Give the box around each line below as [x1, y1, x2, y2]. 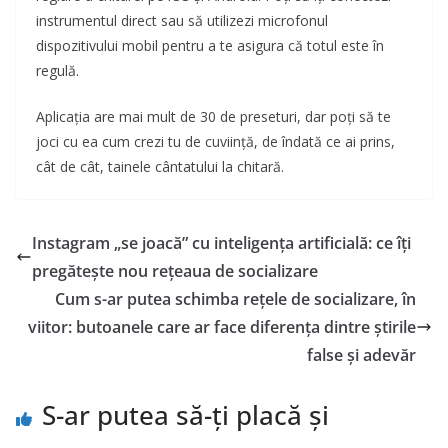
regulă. [36, 61, 79, 81]
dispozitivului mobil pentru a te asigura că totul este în [36, 36, 384, 56]
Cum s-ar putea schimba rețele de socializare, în [55, 288, 416, 311]
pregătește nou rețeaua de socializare [32, 260, 318, 283]
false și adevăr [307, 344, 416, 367]
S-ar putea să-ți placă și [42, 397, 329, 434]
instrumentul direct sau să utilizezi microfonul [36, 11, 328, 31]
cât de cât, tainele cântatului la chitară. [36, 157, 284, 177]
